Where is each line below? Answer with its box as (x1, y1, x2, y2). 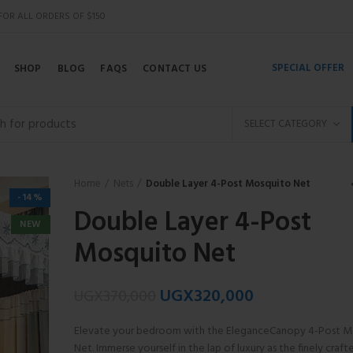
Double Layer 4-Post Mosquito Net (146, 176, 310, 192)
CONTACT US (143, 60, 207, 77)
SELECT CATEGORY (244, 116, 327, 132)
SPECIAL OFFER (272, 60, 344, 76)
